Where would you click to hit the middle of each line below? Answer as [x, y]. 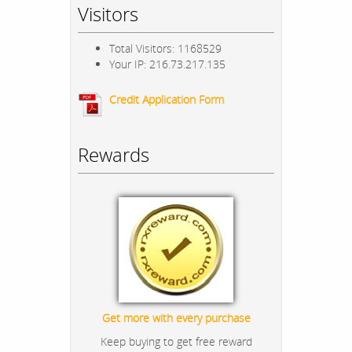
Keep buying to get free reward [176, 342]
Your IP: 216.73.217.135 [167, 64]
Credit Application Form [167, 100]
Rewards [114, 155]
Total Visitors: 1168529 [165, 49]
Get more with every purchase [176, 318]
